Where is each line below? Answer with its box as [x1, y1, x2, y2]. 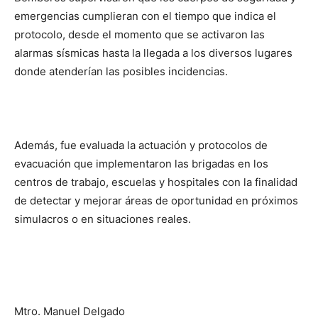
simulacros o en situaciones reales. [14, 212, 191, 226]
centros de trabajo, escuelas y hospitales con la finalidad [14, 175, 297, 189]
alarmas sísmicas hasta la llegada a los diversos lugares [14, 46, 292, 60]
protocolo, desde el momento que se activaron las [14, 28, 265, 41]
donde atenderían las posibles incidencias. [14, 65, 228, 78]
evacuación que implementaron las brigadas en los [14, 157, 268, 170]
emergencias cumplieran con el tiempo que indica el [14, 9, 276, 23]
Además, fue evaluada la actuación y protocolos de [14, 138, 268, 152]
